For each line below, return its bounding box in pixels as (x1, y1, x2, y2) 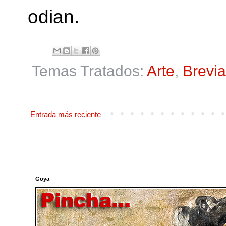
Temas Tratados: (32, 62, 147, 79)
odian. (28, 6, 79, 27)
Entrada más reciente (30, 109, 101, 119)
